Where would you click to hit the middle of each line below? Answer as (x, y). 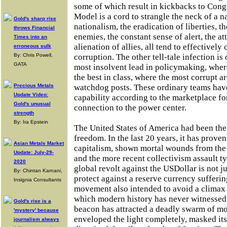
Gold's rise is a (32, 201)
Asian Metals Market (39, 143)
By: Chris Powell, (33, 55)
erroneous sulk (32, 46)
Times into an (30, 37)
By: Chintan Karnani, (38, 171)
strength (24, 113)
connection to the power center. (130, 108)
